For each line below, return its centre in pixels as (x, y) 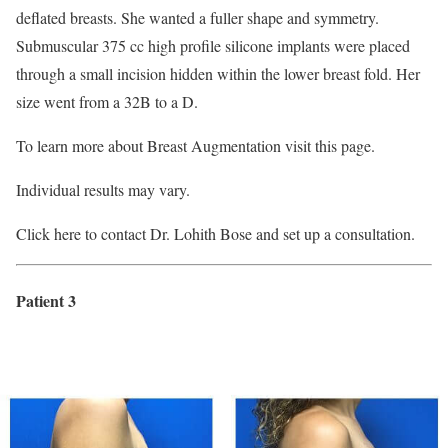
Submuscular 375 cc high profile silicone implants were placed (213, 46)
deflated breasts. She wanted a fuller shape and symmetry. (197, 18)
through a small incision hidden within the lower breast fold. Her (218, 74)
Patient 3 (46, 301)
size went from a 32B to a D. (107, 102)
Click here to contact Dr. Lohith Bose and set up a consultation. (215, 234)
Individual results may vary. (103, 190)
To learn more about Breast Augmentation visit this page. (195, 146)
